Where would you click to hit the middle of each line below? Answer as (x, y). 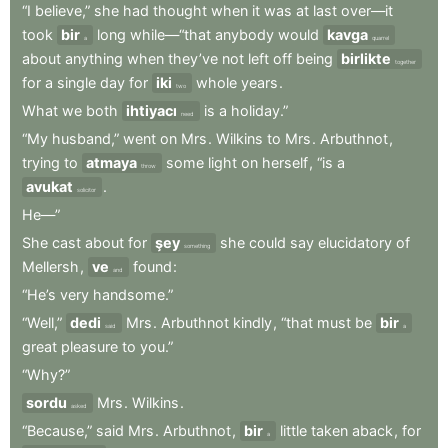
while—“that (170, 35)
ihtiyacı (151, 111)
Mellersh (50, 267)
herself (285, 163)
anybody (244, 35)
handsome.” (133, 295)
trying (41, 163)
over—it (367, 11)
